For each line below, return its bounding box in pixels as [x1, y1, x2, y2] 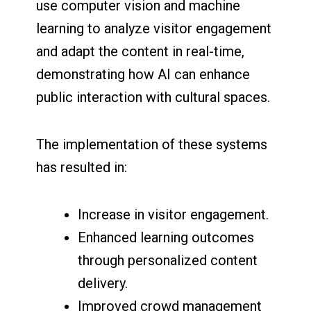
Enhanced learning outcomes [78, 229, 255, 246]
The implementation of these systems [36, 136, 268, 153]
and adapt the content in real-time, [36, 43, 245, 60]
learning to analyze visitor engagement [36, 20, 272, 37]
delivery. [78, 275, 128, 292]
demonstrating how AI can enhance [36, 66, 251, 83]
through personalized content [78, 252, 258, 269]
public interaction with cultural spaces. [36, 89, 271, 106]
